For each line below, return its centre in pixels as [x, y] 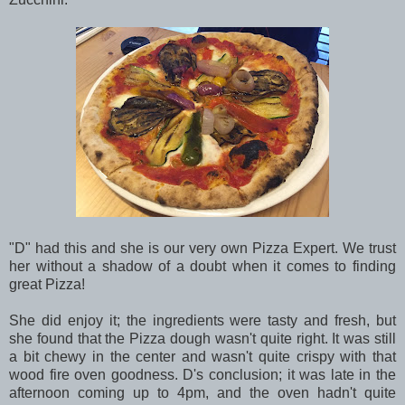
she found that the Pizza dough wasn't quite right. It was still [202, 338]
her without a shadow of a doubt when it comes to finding [202, 266]
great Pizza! [47, 284]
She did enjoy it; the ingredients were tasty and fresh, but [202, 320]
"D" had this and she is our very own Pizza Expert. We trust [202, 248]
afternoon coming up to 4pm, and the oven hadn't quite [202, 392]
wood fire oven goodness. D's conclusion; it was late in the [202, 374]
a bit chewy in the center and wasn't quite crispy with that [202, 356]
